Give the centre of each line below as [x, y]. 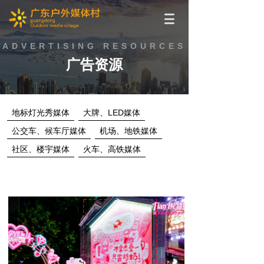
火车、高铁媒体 [112, 149]
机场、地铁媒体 [128, 131]
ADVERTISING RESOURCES [94, 46]
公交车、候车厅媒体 [49, 131]
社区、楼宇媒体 [41, 149]
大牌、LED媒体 [112, 113]
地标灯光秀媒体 [41, 113]
